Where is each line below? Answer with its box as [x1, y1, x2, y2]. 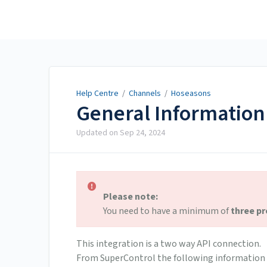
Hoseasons [171, 88, 211, 100]
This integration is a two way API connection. [76, 237, 261, 251]
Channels [129, 88, 161, 100]
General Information [76, 98, 265, 129]
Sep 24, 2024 [120, 127, 165, 139]
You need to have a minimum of [103, 204, 231, 218]
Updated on [76, 127, 120, 139]
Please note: [103, 190, 158, 204]
